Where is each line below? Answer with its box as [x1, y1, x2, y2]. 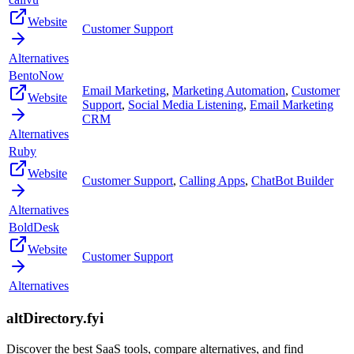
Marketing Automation [172, 83, 285, 97]
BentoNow [9, 68, 64, 82]
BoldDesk [9, 220, 59, 234]
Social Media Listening [128, 97, 243, 111]
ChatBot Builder [251, 173, 333, 187]
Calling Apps [179, 173, 245, 187]
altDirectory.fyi [6, 310, 104, 327]
